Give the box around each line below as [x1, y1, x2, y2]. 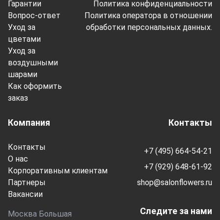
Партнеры [8, 178, 46, 187]
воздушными [8, 58, 58, 67]
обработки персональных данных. [86, 23, 212, 32]
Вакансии [8, 190, 43, 199]
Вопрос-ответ [8, 11, 60, 20]
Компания [8, 117, 50, 128]
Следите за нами [140, 206, 212, 216]
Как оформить [8, 82, 62, 91]
